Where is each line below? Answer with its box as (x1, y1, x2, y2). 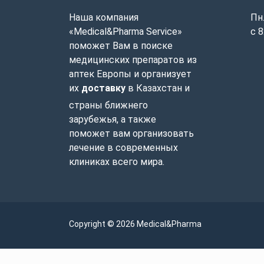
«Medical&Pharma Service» (69, 26, 182, 37)
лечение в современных (69, 142, 178, 153)
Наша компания (69, 12, 138, 23)
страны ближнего (69, 100, 148, 111)
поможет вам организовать (69, 128, 194, 139)
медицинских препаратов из (69, 54, 197, 65)
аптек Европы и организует (69, 68, 192, 80)
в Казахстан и (126, 82, 190, 94)
